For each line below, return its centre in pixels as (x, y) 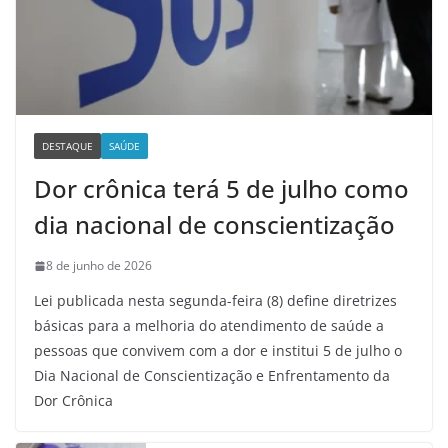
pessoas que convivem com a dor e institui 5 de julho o (218, 351)
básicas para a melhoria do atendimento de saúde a (209, 326)
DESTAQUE (67, 146)
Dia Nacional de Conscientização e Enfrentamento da (212, 376)
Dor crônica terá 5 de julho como (221, 189)
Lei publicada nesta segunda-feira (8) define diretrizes (215, 301)
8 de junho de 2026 (99, 266)
